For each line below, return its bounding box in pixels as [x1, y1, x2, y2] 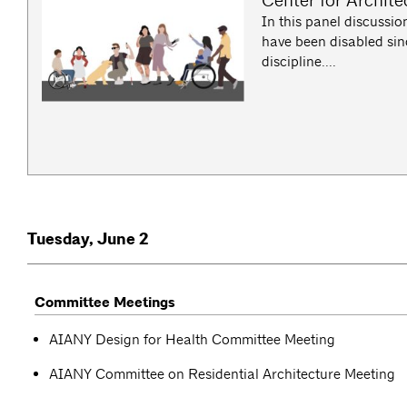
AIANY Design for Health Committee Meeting [49, 331, 335, 349]
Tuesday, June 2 [27, 227, 148, 250]
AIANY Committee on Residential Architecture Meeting [49, 365, 395, 383]
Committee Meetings [35, 293, 175, 313]
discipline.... [262, 53, 337, 71]
